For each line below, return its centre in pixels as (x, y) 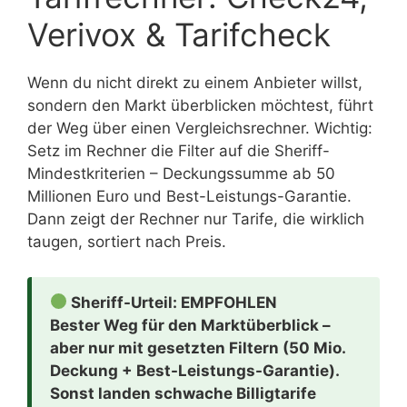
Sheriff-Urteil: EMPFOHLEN (173, 302)
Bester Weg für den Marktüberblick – (190, 325)
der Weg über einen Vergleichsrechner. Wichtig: (200, 129)
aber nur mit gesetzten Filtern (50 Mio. (198, 347)
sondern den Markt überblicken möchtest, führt (200, 106)
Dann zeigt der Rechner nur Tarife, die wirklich (196, 219)
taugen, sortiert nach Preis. (127, 242)
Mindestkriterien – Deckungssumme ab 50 (181, 174)
